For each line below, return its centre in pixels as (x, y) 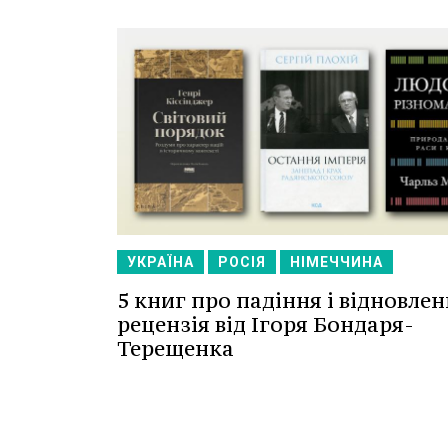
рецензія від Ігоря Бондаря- (265, 324)
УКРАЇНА (160, 261)
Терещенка (175, 348)
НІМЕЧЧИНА (336, 261)
